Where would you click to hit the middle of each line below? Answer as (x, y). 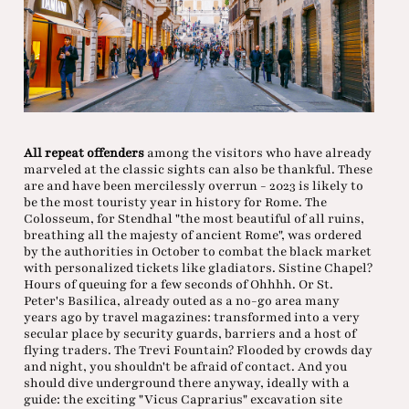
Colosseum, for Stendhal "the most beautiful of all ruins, (194, 219)
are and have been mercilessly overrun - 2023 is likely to (193, 186)
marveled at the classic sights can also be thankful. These (198, 170)
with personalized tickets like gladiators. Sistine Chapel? (198, 268)
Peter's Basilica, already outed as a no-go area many (181, 301)
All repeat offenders (84, 153)
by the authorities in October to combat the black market (197, 252)
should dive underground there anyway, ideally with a (186, 383)
